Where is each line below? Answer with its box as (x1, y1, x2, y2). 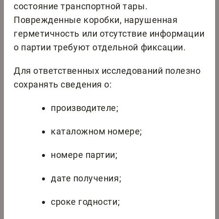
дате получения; (51, 173, 122, 184)
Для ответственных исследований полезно (14, 66, 201, 76)
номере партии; (51, 150, 118, 160)
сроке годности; (51, 197, 120, 207)
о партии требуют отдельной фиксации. (14, 42, 186, 53)
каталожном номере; (51, 126, 142, 137)
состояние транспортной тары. (14, 1, 148, 12)
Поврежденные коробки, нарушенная (14, 15, 178, 25)
